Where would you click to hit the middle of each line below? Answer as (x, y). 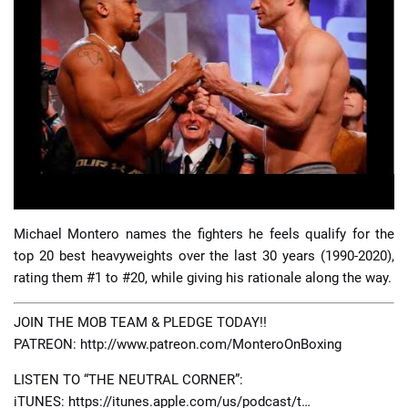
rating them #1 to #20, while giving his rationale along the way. (203, 278)
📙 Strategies (204, 133)
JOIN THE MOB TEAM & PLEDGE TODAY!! (140, 322)
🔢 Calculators (72, 183)
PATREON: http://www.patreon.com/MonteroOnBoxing (178, 344)
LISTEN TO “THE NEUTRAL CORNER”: (128, 379)
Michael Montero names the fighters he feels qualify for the (204, 234)
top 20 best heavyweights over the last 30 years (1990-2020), (204, 256)
